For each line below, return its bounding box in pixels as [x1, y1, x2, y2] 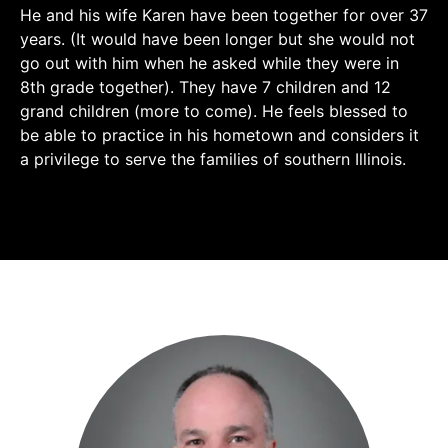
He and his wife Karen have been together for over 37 [20, 5, 428, 25]
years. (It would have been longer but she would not [20, 29, 415, 49]
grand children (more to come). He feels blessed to [20, 101, 408, 121]
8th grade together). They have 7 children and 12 [20, 77, 391, 97]
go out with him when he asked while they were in [20, 53, 399, 73]
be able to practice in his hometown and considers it [20, 125, 419, 145]
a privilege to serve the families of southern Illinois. [20, 149, 406, 169]
